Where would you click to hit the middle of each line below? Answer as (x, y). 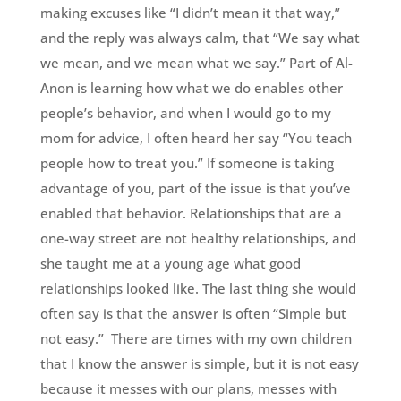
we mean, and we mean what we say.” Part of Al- (196, 63)
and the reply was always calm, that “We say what (200, 38)
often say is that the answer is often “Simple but (193, 314)
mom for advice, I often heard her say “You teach (196, 138)
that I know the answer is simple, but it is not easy (199, 364)
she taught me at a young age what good (170, 264)
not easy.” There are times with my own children (196, 339)
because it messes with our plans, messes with (188, 389)
